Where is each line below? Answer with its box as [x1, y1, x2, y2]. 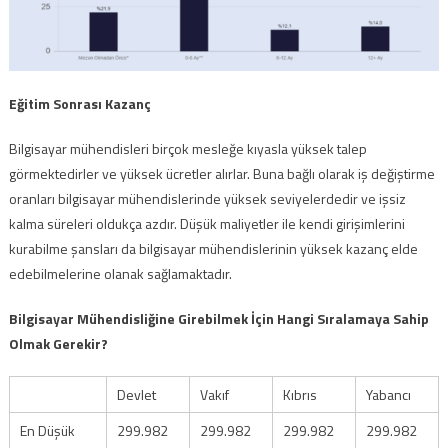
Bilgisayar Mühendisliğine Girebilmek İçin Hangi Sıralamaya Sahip [8, 308, 429, 330]
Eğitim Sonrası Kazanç [8, 93, 151, 115]
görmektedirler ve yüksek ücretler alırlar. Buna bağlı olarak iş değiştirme [8, 163, 435, 185]
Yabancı [365, 384, 411, 406]
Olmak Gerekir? [8, 333, 108, 355]
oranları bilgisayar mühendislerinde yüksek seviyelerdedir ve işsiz [8, 188, 406, 210]
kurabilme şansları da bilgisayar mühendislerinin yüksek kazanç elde [8, 238, 418, 260]
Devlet [116, 384, 156, 406]
